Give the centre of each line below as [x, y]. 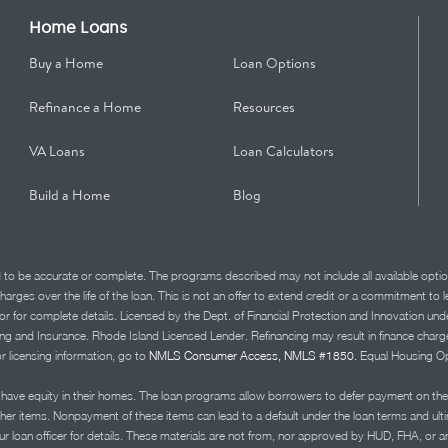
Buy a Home [65, 63]
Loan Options [275, 63]
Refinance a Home [84, 107]
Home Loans [77, 27]
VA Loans [56, 151]
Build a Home [69, 195]
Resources [264, 107]
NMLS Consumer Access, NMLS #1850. [253, 355]
